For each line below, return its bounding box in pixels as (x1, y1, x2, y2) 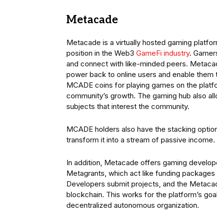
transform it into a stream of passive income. (66, 135, 215, 145)
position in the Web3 (66, 48, 136, 58)
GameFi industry (136, 48, 189, 58)
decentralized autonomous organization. (66, 201, 199, 210)
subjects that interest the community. (66, 102, 189, 111)
